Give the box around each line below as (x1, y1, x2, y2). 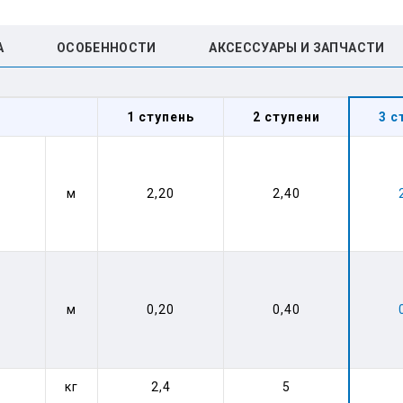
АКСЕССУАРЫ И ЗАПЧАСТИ (209, 40, 385, 55)
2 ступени (252, 110, 320, 124)
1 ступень (127, 110, 194, 124)
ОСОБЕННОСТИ (56, 40, 157, 55)
